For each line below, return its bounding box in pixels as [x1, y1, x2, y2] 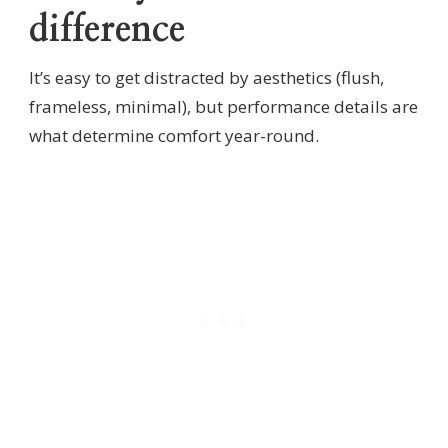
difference [29, 11, 185, 48]
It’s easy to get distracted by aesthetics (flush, [29, 65, 384, 89]
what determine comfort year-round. [29, 123, 319, 147]
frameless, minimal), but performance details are [29, 94, 418, 118]
